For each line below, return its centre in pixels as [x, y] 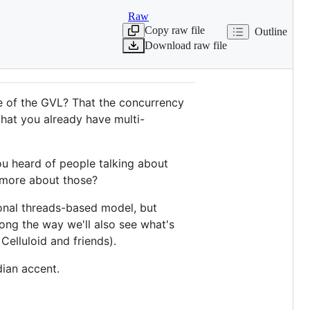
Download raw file [186, 45]
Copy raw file [175, 30]
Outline [271, 31]
